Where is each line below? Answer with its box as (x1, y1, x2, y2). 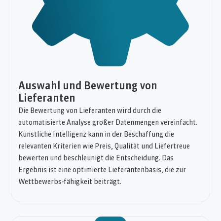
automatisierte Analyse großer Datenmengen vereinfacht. (18, 119, 198, 126)
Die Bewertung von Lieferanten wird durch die (18, 108, 162, 114)
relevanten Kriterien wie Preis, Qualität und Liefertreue (18, 143, 190, 150)
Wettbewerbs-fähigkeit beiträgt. (18, 179, 122, 185)
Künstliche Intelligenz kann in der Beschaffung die (18, 131, 175, 138)
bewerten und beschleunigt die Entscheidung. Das (18, 155, 174, 162)
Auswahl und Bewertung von (18, 81, 158, 92)
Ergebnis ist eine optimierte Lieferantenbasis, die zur (18, 167, 186, 174)
